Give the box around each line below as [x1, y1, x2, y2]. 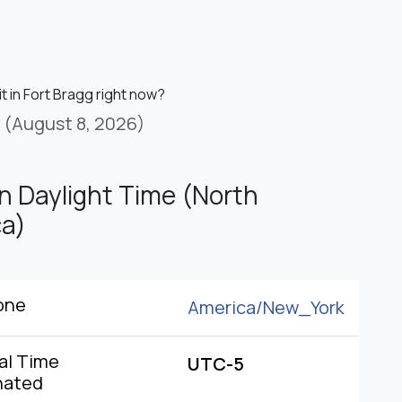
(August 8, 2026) [4, 111, 145, 136]
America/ [188, 295, 263, 320]
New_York [263, 295, 345, 320]
